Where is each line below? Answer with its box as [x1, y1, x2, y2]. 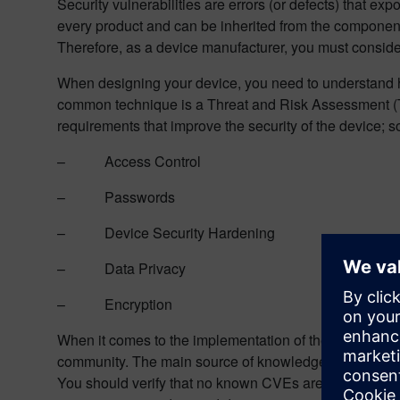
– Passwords [57, 187, 175, 207]
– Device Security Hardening [57, 222, 275, 243]
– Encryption [57, 294, 172, 314]
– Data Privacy [57, 258, 186, 279]
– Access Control [57, 151, 201, 171]
